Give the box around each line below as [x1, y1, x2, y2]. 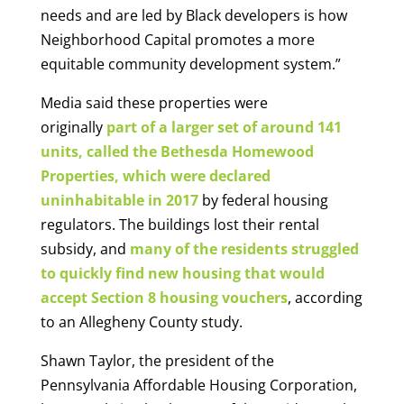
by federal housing [197, 190, 328, 211]
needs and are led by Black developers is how [40, 5, 347, 26]
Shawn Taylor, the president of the [40, 351, 274, 372]
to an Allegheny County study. [40, 312, 243, 333]
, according [287, 288, 363, 308]
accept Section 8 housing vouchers [40, 288, 288, 308]
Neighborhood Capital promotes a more [40, 30, 315, 50]
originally [40, 117, 106, 138]
